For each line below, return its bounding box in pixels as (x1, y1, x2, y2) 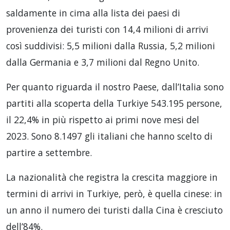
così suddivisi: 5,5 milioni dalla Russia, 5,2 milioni (6, 39, 215, 52)
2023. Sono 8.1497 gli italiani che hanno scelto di (6, 129, 213, 142)
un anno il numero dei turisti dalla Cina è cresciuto (6, 203, 223, 216)
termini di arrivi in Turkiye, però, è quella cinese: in (6, 187, 222, 200)
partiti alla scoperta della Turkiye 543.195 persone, (6, 97, 222, 109)
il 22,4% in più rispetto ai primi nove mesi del (6, 113, 199, 126)
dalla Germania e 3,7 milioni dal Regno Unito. (6, 55, 199, 68)
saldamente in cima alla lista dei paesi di (6, 6, 180, 19)
